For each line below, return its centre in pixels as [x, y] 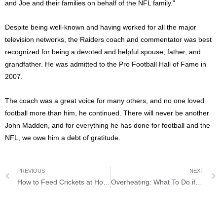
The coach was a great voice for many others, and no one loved [105, 101]
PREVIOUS [31, 170]
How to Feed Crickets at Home [107, 182]
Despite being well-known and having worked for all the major [101, 27]
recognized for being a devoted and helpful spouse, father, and [103, 52]
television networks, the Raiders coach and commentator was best [108, 39]
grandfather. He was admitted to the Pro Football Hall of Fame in [106, 64]
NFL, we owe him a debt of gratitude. [63, 138]
